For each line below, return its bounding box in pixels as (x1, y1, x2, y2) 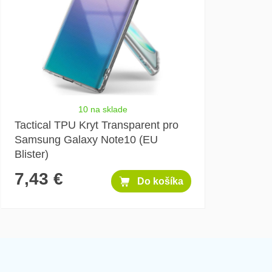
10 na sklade (78, 104, 127, 115)
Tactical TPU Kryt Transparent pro (15, 118, 178, 131)
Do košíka (137, 176, 183, 187)
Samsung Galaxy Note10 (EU (15, 133, 158, 146)
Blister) (15, 148, 49, 160)
